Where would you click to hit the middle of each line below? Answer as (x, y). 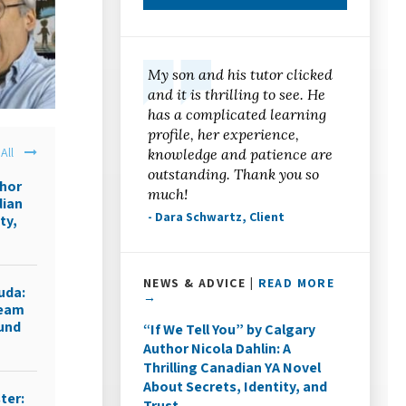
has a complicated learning (237, 114)
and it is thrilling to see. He (237, 94)
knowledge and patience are (241, 154)
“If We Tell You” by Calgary (230, 329)
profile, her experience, (224, 134)
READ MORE (296, 282)
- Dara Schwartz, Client (217, 216)
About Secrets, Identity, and (236, 386)
